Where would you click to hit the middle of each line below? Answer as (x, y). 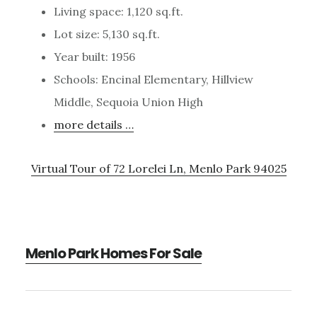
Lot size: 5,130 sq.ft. (106, 34)
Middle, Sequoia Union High (128, 102)
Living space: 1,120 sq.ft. (118, 11)
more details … (93, 124)
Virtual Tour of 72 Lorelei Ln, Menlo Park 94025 (158, 168)
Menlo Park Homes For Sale (113, 253)
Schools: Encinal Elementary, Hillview (153, 79)
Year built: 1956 (94, 56)
